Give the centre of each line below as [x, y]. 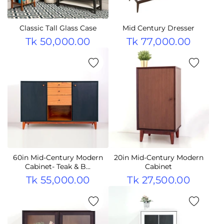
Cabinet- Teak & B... [58, 166]
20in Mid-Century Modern [158, 157]
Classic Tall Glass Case [58, 28]
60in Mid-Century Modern [58, 157]
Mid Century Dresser [159, 28]
